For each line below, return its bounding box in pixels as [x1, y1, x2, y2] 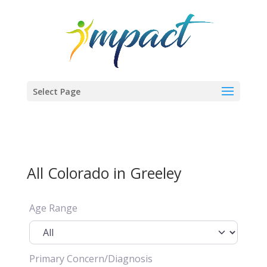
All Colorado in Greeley [26, 163, 182, 183]
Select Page [32, 86, 80, 97]
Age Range [29, 201, 77, 215]
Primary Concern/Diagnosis [29, 252, 153, 266]
